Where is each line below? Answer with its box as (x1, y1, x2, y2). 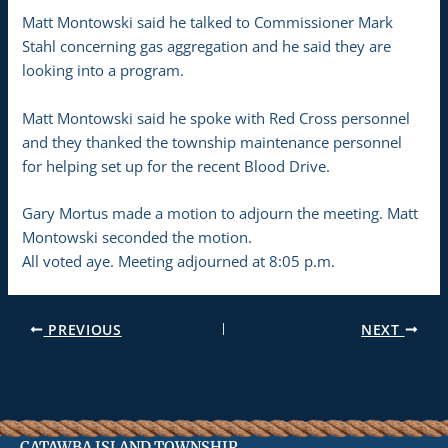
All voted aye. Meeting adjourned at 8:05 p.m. (22, 250, 336, 271)
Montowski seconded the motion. (22, 226, 253, 247)
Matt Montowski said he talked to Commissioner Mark (22, 12, 394, 33)
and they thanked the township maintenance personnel (22, 131, 403, 152)
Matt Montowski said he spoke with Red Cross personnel (22, 107, 411, 128)
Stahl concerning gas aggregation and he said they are (22, 36, 392, 57)
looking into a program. (22, 60, 185, 81)
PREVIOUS (43, 319, 122, 339)
